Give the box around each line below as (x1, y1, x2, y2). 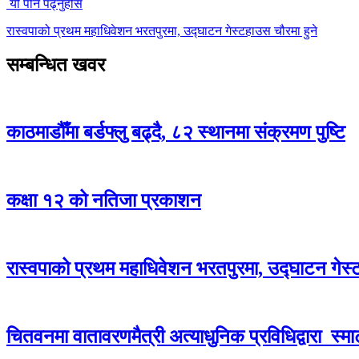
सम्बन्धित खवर (6, 54, 105, 75)
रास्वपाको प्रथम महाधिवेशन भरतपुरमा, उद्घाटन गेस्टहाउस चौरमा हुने (6, 23, 317, 38)
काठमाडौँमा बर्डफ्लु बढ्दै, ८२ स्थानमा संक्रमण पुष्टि (6, 122, 345, 143)
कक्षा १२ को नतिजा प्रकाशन (6, 190, 201, 212)
